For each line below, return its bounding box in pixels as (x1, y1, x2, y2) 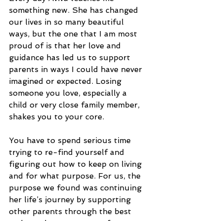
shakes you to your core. (9, 111, 107, 121)
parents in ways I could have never (9, 64, 145, 74)
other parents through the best (9, 206, 134, 216)
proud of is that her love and (9, 40, 123, 50)
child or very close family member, (9, 100, 142, 110)
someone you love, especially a (9, 88, 129, 98)
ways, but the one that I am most (9, 29, 140, 38)
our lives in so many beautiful (9, 17, 126, 27)
